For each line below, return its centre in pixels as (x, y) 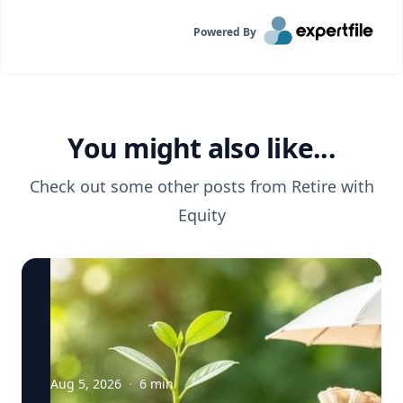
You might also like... (201, 148)
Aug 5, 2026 (86, 384)
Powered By (225, 32)
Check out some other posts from (160, 186)
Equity (201, 215)
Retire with (332, 186)
